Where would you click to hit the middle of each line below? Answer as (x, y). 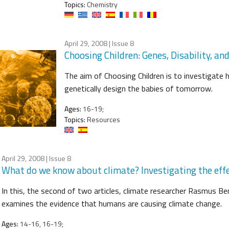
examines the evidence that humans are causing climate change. (112, 203)
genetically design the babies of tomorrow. (139, 88)
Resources (103, 119)
